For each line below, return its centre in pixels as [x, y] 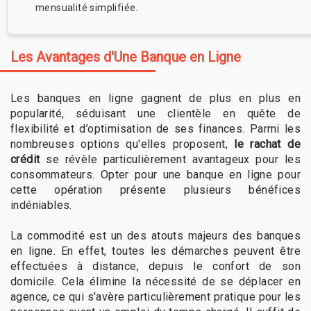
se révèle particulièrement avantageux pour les [170, 160]
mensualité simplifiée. [87, 8]
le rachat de [267, 144]
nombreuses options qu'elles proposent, [123, 144]
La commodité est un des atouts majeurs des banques [155, 236]
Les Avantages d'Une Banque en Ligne [126, 57]
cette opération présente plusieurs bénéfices [155, 190]
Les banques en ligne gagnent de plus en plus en [155, 99]
